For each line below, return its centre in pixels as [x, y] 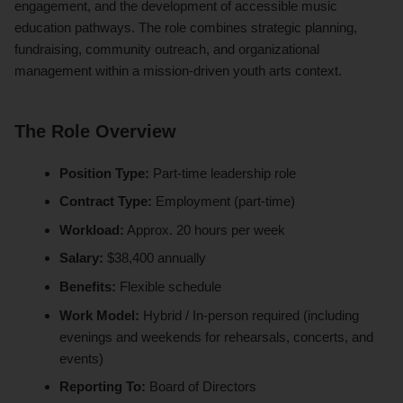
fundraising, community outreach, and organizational [167, 49]
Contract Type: [106, 201]
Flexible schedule [169, 286]
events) [82, 358]
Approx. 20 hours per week [205, 229]
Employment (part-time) [224, 201]
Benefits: [88, 286]
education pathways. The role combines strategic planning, [186, 27]
